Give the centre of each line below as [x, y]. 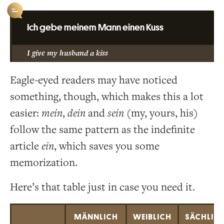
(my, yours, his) [161, 113]
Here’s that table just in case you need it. [102, 187]
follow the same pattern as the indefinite [102, 129]
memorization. [44, 162]
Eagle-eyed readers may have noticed [94, 80]
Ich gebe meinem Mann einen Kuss [95, 27]
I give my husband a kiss [67, 53]
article [26, 146]
